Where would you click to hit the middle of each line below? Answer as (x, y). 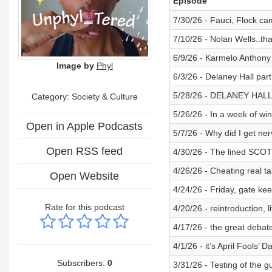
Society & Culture (104, 96)
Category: (51, 96)
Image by (75, 65)
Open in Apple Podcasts (85, 126)
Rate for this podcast (84, 207)
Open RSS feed (85, 151)
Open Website (85, 176)
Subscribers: (82, 263)
